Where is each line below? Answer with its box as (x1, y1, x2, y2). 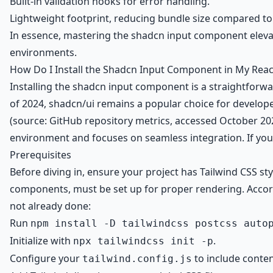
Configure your (10, 252, 82, 265)
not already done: (10, 199, 91, 213)
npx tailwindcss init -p (73, 235, 213, 247)
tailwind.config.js (82, 253, 192, 264)
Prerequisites (10, 148, 71, 161)
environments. (10, 46, 77, 59)
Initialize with (10, 234, 73, 247)
